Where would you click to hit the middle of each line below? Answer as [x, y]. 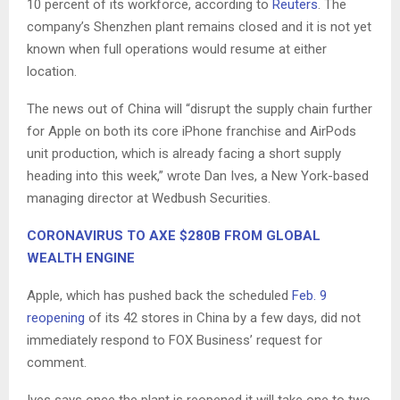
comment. [57, 362]
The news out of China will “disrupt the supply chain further [200, 108]
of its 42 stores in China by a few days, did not [223, 317]
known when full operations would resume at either [177, 49]
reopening [56, 317]
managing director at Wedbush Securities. [149, 198]
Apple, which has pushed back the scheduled [159, 295]
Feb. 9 [309, 295]
